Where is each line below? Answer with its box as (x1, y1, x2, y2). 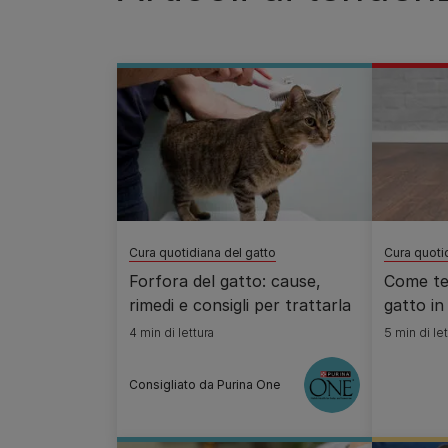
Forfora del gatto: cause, (129, 271, 321, 291)
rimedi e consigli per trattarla (129, 295, 351, 315)
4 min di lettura (129, 325, 214, 340)
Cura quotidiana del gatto (129, 245, 276, 260)
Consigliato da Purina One (129, 377, 280, 392)
